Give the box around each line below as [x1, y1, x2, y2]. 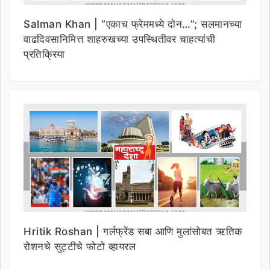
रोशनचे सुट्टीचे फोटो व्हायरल [24, 240, 136, 253]
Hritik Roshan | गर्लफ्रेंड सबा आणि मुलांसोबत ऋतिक [24, 225, 243, 237]
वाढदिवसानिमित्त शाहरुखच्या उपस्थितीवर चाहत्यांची [24, 33, 215, 45]
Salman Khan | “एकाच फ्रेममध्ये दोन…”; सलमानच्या [24, 18, 242, 30]
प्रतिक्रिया [24, 48, 65, 60]
